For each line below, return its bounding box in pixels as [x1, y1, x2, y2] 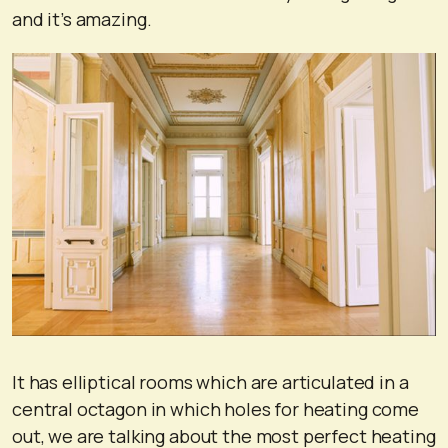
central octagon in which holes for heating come [12, 397, 419, 422]
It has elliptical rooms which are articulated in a [12, 370, 409, 395]
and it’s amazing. [12, 7, 152, 32]
